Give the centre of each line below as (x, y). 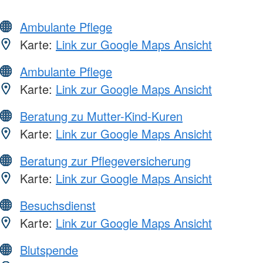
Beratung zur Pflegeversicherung (105, 160)
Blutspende (49, 249)
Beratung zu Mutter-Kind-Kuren (101, 116)
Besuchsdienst (58, 205)
